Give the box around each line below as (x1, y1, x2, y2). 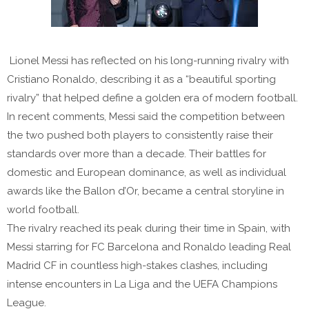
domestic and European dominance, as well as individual (7, 166, 286, 179)
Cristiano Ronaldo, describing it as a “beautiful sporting (7, 73, 276, 86)
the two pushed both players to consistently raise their (7, 129, 273, 142)
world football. (7, 203, 79, 217)
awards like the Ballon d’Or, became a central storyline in (7, 185, 284, 198)
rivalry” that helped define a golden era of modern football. (7, 92, 298, 105)
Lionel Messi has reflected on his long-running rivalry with (7, 54, 289, 68)
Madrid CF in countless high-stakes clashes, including (7, 259, 268, 272)
